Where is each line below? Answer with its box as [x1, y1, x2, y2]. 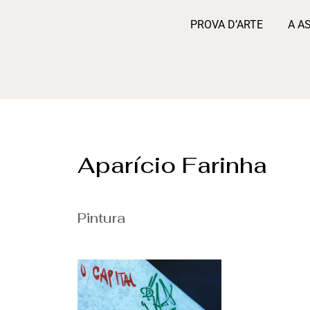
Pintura [77, 209, 126, 228]
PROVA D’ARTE [190, 18, 264, 31]
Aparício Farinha [77, 151, 267, 180]
